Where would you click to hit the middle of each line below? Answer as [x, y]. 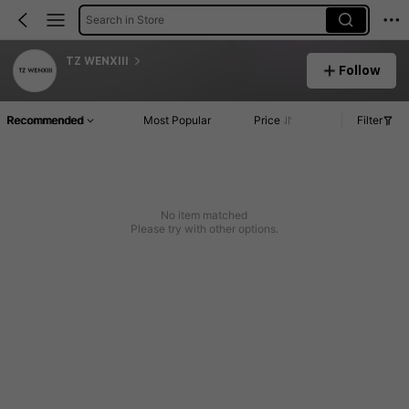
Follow [360, 70]
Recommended [45, 121]
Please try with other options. [204, 229]
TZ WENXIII [97, 61]
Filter [370, 121]
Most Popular [178, 121]
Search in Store [125, 19]
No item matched [204, 215]
